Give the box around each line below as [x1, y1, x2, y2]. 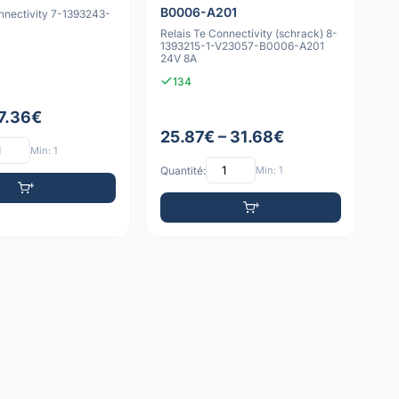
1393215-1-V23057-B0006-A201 [160, 38, 326, 53]
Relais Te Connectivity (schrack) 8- [160, 26, 338, 40]
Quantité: [160, 163, 207, 177]
